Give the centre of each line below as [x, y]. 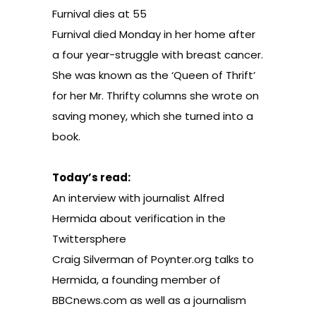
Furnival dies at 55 [99, 14]
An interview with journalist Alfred [138, 198]
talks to [233, 259]
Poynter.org [181, 259]
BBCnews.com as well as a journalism [149, 300]
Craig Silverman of [102, 259]
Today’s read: [91, 177]
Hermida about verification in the [139, 218]
